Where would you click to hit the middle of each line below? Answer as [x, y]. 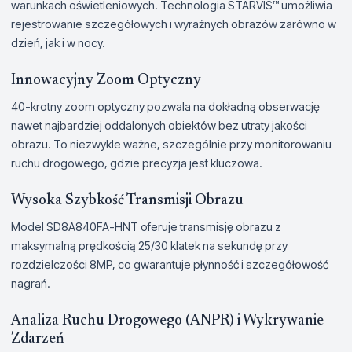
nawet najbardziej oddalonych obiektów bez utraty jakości [159, 125]
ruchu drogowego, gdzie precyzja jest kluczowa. [137, 163]
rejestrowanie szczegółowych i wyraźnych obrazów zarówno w [174, 24]
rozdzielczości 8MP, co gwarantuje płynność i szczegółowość [170, 264]
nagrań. [31, 283]
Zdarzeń [38, 339]
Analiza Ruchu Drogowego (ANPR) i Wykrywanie [167, 321]
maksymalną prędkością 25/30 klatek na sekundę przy [149, 246]
